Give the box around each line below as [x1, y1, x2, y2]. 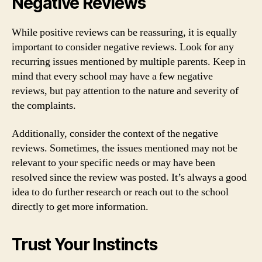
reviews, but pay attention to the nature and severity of [12, 84, 239, 98]
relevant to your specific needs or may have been [12, 156, 215, 170]
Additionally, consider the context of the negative [12, 126, 218, 140]
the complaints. [12, 99, 76, 112]
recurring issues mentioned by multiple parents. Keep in [12, 55, 246, 68]
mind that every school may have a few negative [12, 70, 213, 83]
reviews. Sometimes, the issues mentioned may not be [12, 141, 237, 155]
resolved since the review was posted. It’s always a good [12, 170, 247, 184]
